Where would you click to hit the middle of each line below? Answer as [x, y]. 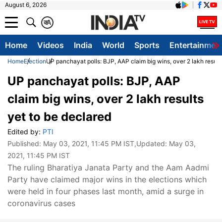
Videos [51, 45]
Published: [25, 143]
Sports [147, 45]
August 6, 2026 [26, 5]
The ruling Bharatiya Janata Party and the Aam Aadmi [108, 167]
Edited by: [25, 132]
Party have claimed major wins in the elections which [107, 179]
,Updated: [152, 143]
